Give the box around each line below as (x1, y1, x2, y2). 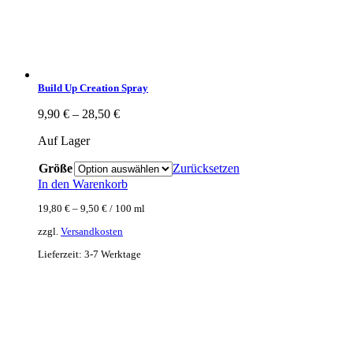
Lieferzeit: (38, 248, 84, 261)
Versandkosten (61, 225, 123, 237)
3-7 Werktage (84, 248, 141, 261)
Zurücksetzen (173, 162, 240, 176)
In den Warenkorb (38, 177, 128, 191)
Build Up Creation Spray (38, 82, 148, 95)
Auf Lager (38, 134, 90, 148)
